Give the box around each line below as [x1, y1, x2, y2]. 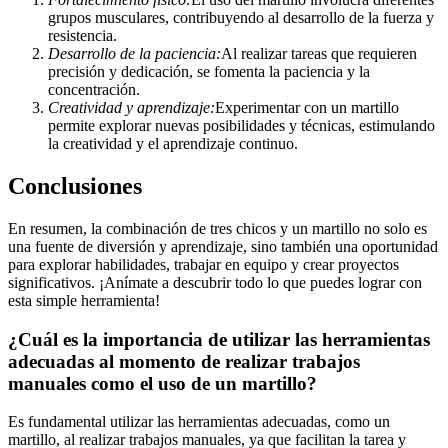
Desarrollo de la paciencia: [48, 45, 221, 63]
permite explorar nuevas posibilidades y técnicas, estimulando [48, 117, 435, 135]
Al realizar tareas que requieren [221, 45, 417, 63]
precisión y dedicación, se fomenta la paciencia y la [48, 63, 370, 81]
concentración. [48, 81, 140, 99]
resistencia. [48, 27, 117, 45]
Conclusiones [8, 173, 142, 199]
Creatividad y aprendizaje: [48, 99, 215, 117]
